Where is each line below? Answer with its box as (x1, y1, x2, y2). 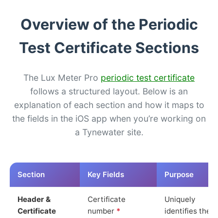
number (88, 206, 116, 216)
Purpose (164, 169, 194, 179)
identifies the (164, 206, 211, 216)
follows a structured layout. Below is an (30, 86, 188, 96)
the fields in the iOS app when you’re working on (12, 113, 206, 124)
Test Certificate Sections (19, 38, 199, 56)
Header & (18, 194, 51, 204)
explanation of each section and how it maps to (14, 99, 204, 110)
